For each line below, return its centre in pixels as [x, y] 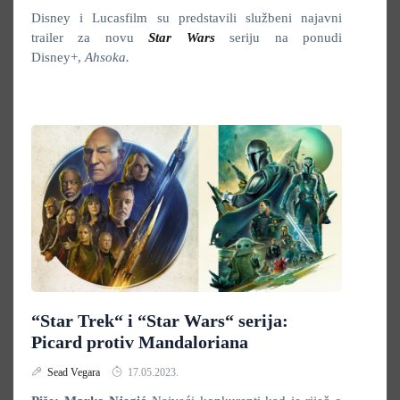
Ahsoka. [107, 57]
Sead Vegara [75, 372]
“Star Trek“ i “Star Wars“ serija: [160, 321]
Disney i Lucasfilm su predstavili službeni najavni [187, 18]
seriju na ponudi [286, 37]
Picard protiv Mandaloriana [140, 342]
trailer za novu [90, 37]
